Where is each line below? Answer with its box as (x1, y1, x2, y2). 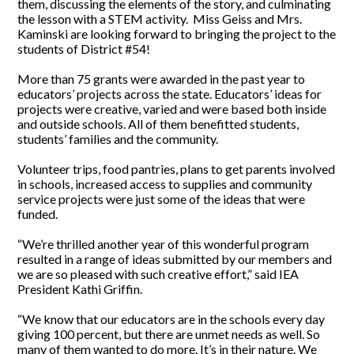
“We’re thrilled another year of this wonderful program (17, 236, 310, 252)
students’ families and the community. (17, 131, 219, 147)
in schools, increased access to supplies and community (17, 176, 313, 192)
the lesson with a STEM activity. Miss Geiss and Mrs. (17, 11, 303, 27)
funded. (17, 206, 58, 222)
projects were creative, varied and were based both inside (17, 101, 327, 117)
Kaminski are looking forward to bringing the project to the (17, 26, 337, 42)
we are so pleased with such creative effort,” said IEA (17, 266, 299, 282)
